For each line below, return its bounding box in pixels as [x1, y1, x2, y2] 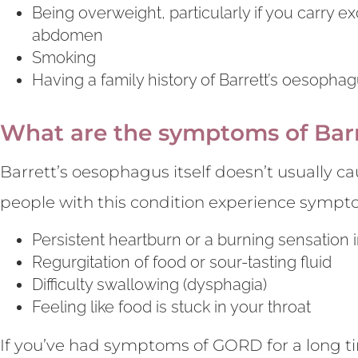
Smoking [32, 47, 96, 67]
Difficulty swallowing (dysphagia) [32, 275, 267, 295]
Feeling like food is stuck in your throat [32, 297, 311, 317]
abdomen [32, 25, 103, 45]
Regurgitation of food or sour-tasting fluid [32, 253, 332, 272]
